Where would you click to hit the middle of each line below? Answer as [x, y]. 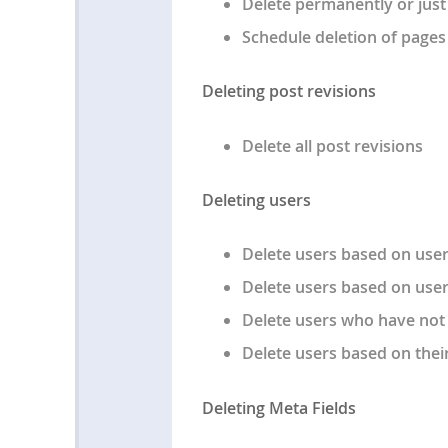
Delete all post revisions [332, 145]
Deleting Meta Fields [278, 407]
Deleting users [256, 200]
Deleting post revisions [288, 91]
